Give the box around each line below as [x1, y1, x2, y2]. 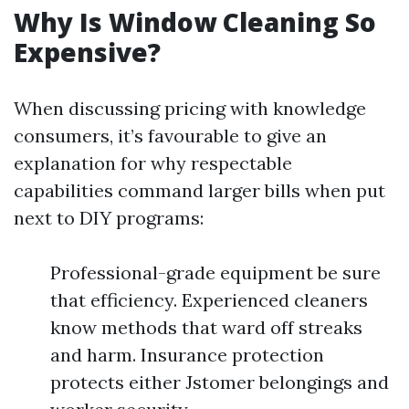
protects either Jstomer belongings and [50, 371, 389, 393]
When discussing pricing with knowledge [14, 97, 366, 120]
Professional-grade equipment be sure [50, 261, 381, 284]
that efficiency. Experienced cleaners [50, 288, 368, 311]
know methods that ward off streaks [50, 316, 362, 339]
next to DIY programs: [14, 206, 204, 229]
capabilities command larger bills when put [14, 179, 385, 202]
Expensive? [14, 35, 161, 69]
